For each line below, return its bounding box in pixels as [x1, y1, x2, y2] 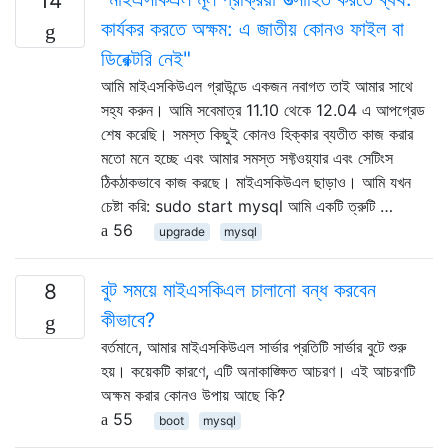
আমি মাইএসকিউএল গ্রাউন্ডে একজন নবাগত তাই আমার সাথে [101, 75, 413, 96]
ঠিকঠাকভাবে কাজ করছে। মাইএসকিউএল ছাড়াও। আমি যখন [101, 171, 411, 192]
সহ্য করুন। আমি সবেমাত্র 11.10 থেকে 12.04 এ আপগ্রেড [101, 99, 425, 120]
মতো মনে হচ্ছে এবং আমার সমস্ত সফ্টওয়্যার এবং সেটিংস [101, 147, 393, 168]
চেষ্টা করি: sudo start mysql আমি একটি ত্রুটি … [101, 195, 393, 216]
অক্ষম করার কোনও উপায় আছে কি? [101, 384, 285, 405]
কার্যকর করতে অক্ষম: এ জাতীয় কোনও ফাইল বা [101, 16, 404, 41]
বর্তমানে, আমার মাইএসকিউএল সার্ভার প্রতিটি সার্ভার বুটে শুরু [101, 336, 406, 357]
